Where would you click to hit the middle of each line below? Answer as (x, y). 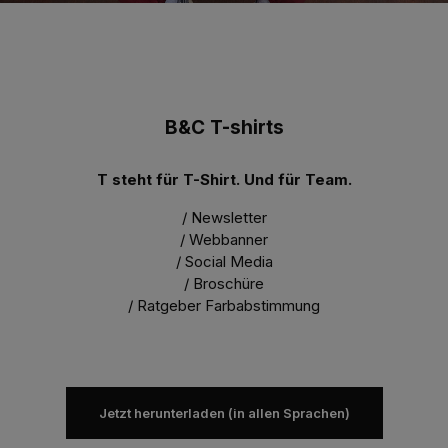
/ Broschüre (224, 284)
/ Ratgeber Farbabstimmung (224, 306)
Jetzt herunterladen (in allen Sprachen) (224, 412)
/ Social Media (224, 262)
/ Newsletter (224, 218)
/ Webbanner (224, 240)
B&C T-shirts (224, 128)
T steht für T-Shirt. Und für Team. (224, 180)
